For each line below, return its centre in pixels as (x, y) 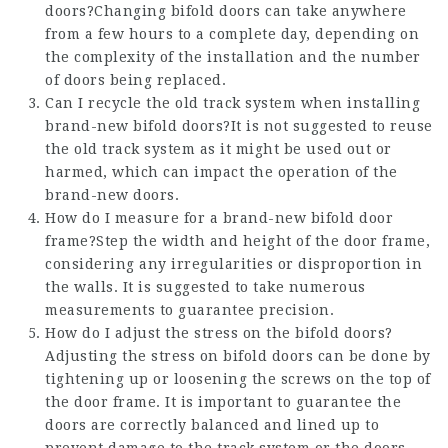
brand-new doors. (112, 194)
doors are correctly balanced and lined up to (212, 424)
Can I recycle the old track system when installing (232, 102)
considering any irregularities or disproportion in (233, 263)
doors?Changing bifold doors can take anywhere (226, 10)
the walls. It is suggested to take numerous (205, 286)
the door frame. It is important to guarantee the (223, 401)
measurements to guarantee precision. (189, 309)
